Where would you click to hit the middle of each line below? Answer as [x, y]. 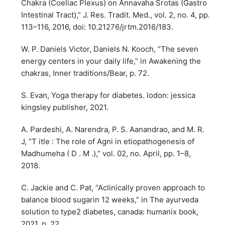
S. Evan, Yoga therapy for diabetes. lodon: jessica [108, 95]
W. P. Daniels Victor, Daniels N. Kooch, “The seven [110, 49]
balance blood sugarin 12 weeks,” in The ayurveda [110, 199]
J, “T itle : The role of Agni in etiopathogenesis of [108, 141]
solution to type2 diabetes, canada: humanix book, [110, 211]
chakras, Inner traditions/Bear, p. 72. [85, 73]
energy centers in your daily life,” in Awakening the [111, 61]
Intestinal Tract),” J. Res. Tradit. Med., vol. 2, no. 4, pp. [116, 15]
